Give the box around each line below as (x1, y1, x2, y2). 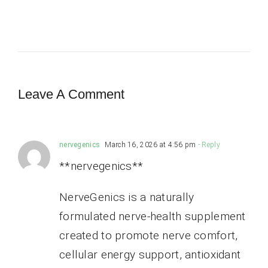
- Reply (196, 141, 220, 150)
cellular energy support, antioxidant (59, 248, 241, 262)
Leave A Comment (17, 87, 124, 102)
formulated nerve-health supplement (59, 209, 246, 224)
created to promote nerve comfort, (59, 229, 238, 243)
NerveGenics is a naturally (59, 190, 194, 205)
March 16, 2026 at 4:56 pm (103, 141, 196, 150)
